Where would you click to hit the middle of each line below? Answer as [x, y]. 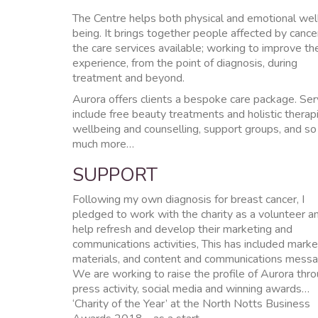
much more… [103, 144]
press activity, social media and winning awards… [191, 289]
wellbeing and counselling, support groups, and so [194, 129]
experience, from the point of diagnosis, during [185, 63]
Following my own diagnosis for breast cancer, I [188, 199]
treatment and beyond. [128, 78]
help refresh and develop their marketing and [182, 229]
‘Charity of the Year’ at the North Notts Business [191, 303]
